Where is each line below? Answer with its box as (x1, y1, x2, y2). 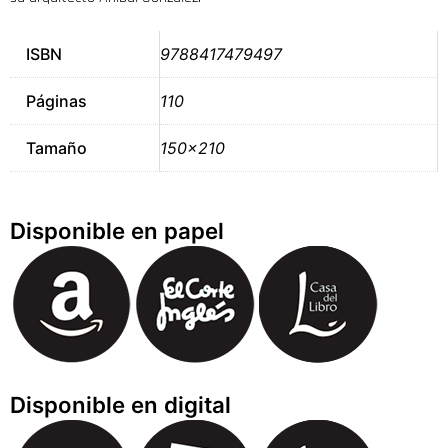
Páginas (26, 90, 87, 111)
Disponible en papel (10, 217, 224, 245)
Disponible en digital (10, 391, 231, 419)
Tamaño (26, 137, 87, 158)
